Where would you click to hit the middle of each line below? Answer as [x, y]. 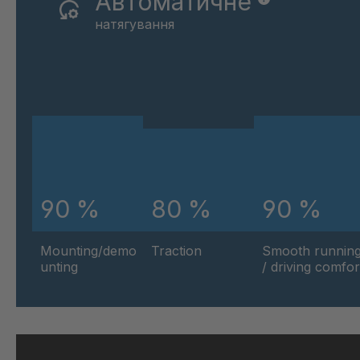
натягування [134, 25]
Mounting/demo [88, 250]
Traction [177, 250]
